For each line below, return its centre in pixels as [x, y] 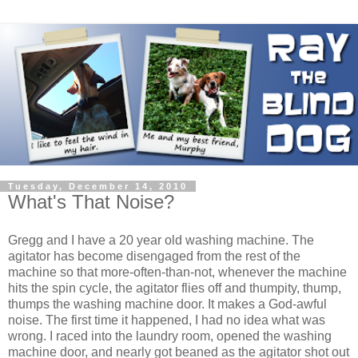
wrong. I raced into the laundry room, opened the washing [170, 336]
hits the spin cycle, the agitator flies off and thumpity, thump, [175, 288]
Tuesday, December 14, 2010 [98, 186]
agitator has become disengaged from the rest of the [154, 256]
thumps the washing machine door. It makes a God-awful [167, 304]
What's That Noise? [91, 201]
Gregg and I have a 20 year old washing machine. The [161, 240]
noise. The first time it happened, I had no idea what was [167, 320]
